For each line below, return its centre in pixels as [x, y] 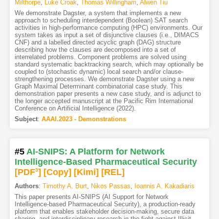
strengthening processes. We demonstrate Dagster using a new [104, 79]
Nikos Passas [110, 186]
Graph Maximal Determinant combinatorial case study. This [98, 87]
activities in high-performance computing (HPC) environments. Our [108, 28]
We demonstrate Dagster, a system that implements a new [98, 13]
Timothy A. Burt [65, 186]
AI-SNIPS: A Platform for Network [95, 152]
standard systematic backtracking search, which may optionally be [109, 65]
